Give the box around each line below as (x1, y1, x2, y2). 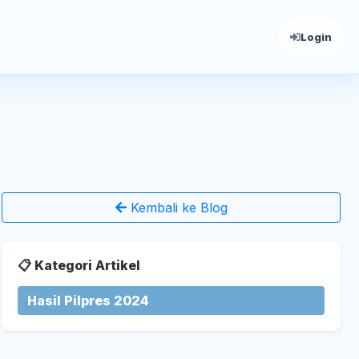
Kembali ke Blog (126, 200, 228, 216)
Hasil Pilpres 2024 (27, 292, 150, 309)
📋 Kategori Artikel (18, 257, 141, 273)
